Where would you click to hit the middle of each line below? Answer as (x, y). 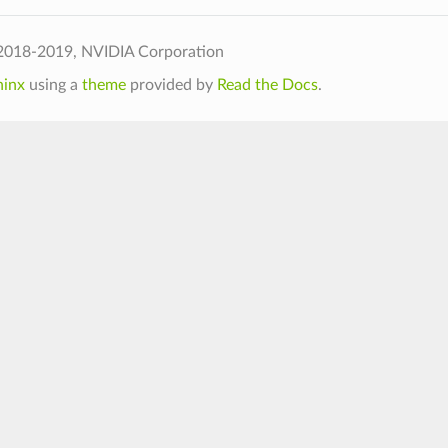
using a (53, 85)
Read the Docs (267, 85)
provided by (171, 85)
